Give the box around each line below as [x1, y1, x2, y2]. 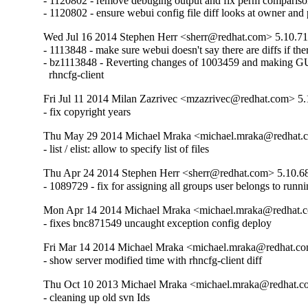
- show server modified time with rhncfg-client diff [43, 254, 263, 267]
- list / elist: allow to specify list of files [43, 143, 210, 155]
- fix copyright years [43, 106, 131, 118]
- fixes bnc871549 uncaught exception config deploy [43, 217, 272, 230]
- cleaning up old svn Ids [43, 291, 151, 304]
